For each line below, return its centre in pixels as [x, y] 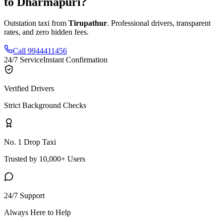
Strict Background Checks [45, 105]
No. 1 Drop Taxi [30, 142]
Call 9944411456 [40, 51]
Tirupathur [88, 23]
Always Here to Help [37, 212]
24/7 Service [24, 59]
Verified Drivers [29, 88]
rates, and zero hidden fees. [46, 32]
